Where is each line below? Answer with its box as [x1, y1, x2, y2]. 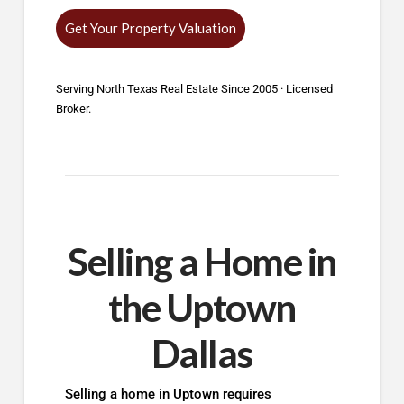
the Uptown [107, 283, 296, 330]
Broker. [55, 102, 91, 116]
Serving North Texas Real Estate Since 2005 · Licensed [55, 82, 333, 96]
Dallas [151, 329, 252, 376]
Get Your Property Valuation [64, 20, 236, 37]
